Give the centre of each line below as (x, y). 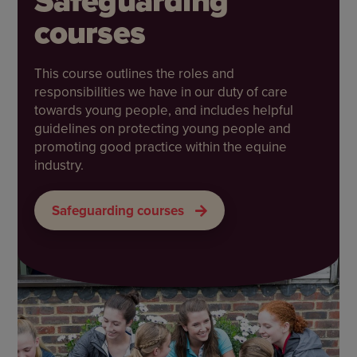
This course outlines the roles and (134, 74)
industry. (59, 165)
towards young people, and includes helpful (163, 110)
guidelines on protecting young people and (162, 129)
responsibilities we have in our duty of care (161, 92)
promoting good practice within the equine (160, 147)
